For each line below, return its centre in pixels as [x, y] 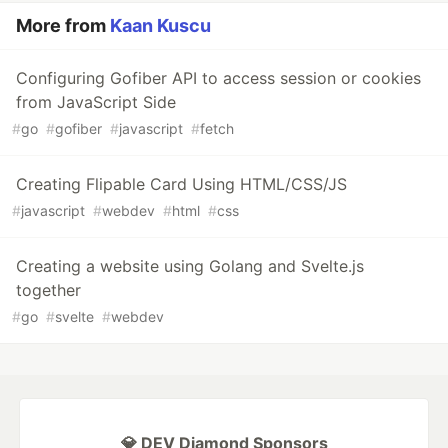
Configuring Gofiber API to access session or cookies [218, 78]
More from [63, 26]
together [48, 290]
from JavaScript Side [96, 102]
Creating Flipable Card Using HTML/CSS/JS [181, 184]
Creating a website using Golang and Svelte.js [190, 266]
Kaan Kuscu [160, 26]
